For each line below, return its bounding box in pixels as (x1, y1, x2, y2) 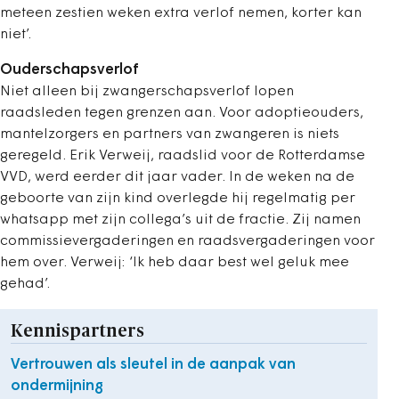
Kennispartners (11, 322, 144, 340)
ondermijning (11, 378, 103, 394)
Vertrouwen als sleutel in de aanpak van (11, 356, 296, 372)
